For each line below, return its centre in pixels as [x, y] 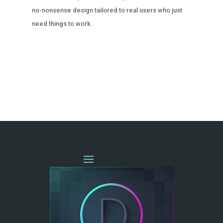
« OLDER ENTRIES [55, 74]
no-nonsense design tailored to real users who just [107, 10]
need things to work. [62, 24]
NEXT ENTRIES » [171, 74]
